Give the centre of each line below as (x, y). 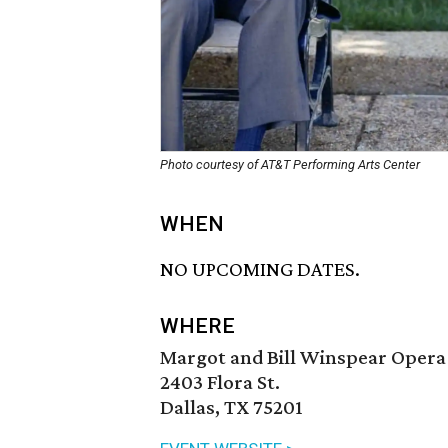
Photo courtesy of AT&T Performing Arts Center (290, 164)
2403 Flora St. (220, 382)
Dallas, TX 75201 (231, 407)
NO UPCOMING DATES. (260, 269)
